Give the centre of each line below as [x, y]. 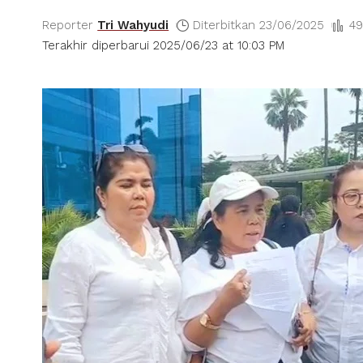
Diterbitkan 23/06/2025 [259, 25]
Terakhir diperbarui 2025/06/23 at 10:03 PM [163, 45]
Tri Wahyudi [133, 25]
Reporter [68, 25]
